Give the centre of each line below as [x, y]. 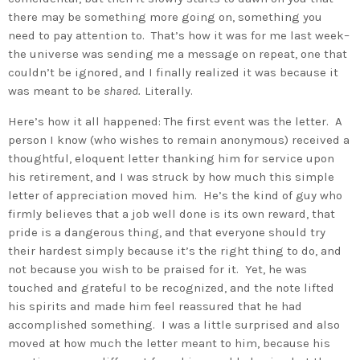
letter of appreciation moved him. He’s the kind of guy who [175, 195]
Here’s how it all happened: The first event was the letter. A [175, 121]
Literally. [169, 90]
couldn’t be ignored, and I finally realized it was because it [173, 72]
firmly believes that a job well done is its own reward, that [172, 213]
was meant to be [56, 90]
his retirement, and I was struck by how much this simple [171, 176]
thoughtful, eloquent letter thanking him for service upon [171, 158]
